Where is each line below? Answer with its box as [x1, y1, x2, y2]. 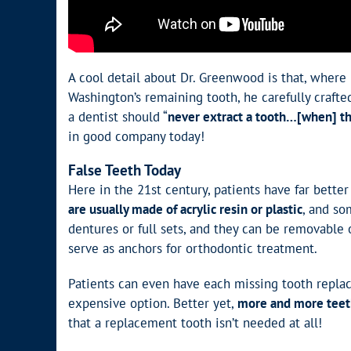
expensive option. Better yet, [68, 295, 237, 313]
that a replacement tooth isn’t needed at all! [68, 314, 322, 332]
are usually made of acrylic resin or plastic [68, 201, 302, 219]
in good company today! [68, 127, 204, 145]
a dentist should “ [68, 107, 168, 125]
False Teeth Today [68, 160, 181, 179]
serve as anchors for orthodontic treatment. [68, 240, 317, 258]
